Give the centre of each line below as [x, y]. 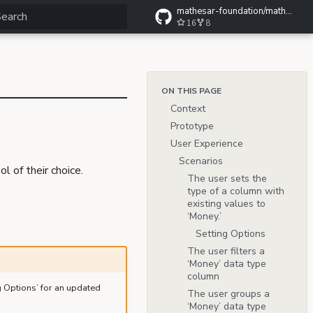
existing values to [226, 204]
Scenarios [201, 161]
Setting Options [231, 234]
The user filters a [226, 252]
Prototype [192, 126]
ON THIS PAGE [191, 90]
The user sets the [227, 179]
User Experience [207, 144]
